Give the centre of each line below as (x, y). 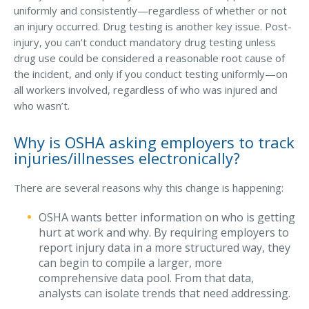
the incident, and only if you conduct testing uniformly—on (151, 74)
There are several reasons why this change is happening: (149, 188)
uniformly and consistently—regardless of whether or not (150, 10)
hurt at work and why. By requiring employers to (164, 232)
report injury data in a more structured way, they (165, 248)
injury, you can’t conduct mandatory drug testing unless (145, 42)
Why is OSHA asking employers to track (154, 142)
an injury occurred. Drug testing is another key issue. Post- (153, 26)
